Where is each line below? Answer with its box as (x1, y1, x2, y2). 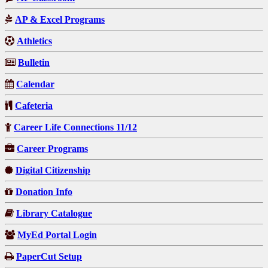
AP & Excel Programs (15, 14, 105, 25)
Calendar (16, 78, 54, 89)
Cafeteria (15, 100, 53, 111)
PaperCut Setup (16, 251, 82, 261)
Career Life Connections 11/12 (14, 121, 137, 132)
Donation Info (16, 186, 72, 197)
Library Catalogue (16, 208, 92, 218)
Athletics (17, 35, 52, 46)
